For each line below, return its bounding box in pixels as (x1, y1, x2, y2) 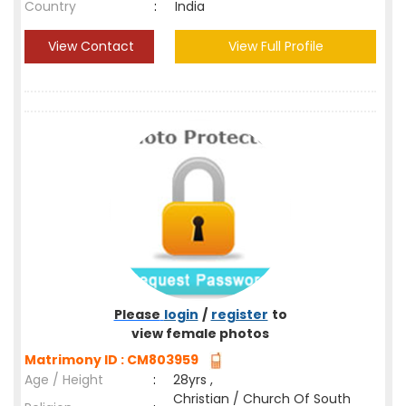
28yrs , (173, 371, 213, 389)
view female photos (131, 324, 269, 343)
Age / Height (24, 371, 103, 389)
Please (113, 305, 160, 324)
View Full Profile (227, 37, 324, 55)
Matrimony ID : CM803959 (24, 351, 204, 369)
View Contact (44, 37, 134, 55)
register (210, 305, 268, 324)
